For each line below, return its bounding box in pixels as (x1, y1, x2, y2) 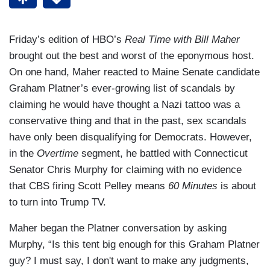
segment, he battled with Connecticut (81, 148, 248, 160)
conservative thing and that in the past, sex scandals (9, 115, 246, 127)
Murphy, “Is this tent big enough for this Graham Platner (9, 239, 260, 251)
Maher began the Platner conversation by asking (9, 222, 227, 234)
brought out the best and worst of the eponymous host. (9, 50, 254, 62)
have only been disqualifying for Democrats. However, (9, 131, 252, 143)
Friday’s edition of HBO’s (9, 34, 125, 46)
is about (221, 180, 256, 192)
